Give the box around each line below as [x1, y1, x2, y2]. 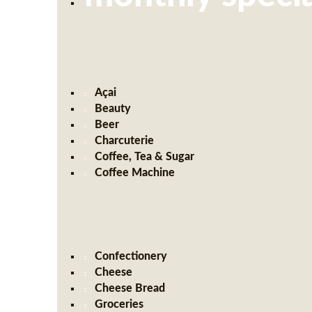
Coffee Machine [95, 167, 175, 178]
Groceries [95, 299, 144, 310]
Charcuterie [95, 135, 155, 146]
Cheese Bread [95, 283, 166, 294]
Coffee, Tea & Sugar [95, 151, 195, 162]
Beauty [95, 103, 132, 114]
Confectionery [95, 251, 168, 262]
